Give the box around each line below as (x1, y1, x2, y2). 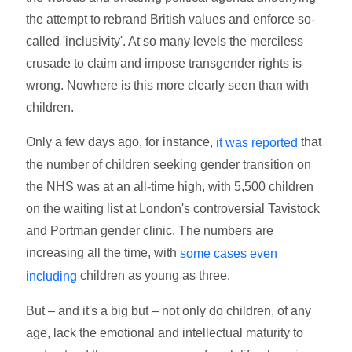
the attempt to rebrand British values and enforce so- (26, 13, 316, 27)
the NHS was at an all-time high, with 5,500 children (26, 180, 314, 194)
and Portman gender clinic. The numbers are (26, 224, 274, 238)
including (26, 269, 78, 283)
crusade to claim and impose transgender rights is (26, 57, 302, 71)
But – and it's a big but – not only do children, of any (26, 303, 312, 317)
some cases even (180, 246, 278, 260)
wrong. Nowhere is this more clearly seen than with (26, 79, 310, 93)
